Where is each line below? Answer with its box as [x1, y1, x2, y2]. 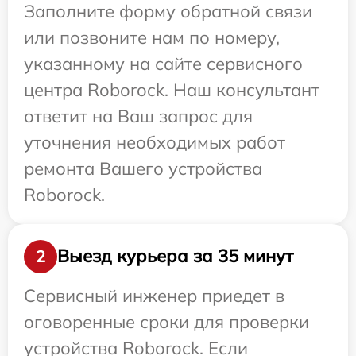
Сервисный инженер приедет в [24, 284, 284, 307]
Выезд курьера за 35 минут [57, 245, 293, 268]
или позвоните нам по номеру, [24, 25, 280, 48]
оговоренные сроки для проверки [24, 310, 309, 333]
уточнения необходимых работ [24, 130, 285, 153]
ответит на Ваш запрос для [24, 104, 253, 127]
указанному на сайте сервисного [24, 52, 303, 75]
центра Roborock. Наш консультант [24, 78, 319, 101]
